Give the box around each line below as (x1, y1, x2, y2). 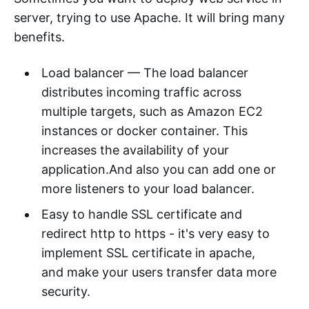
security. (41, 284, 90, 299)
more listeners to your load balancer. (41, 181, 255, 196)
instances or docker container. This (41, 123, 248, 138)
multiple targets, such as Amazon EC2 (41, 104, 263, 119)
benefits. (14, 30, 65, 44)
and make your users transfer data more (41, 265, 277, 279)
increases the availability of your (41, 143, 229, 157)
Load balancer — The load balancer (41, 66, 248, 80)
